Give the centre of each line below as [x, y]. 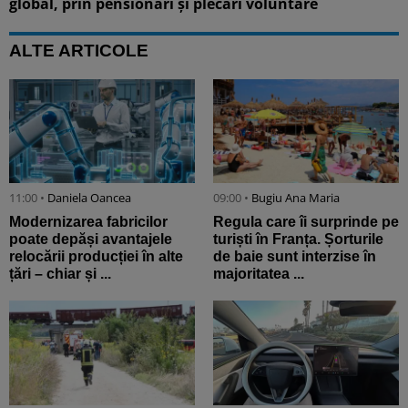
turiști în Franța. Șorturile [298, 240]
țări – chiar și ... [60, 274]
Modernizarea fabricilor [88, 222]
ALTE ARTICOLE [79, 50]
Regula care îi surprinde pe [306, 222]
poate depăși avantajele [91, 240]
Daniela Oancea [89, 198]
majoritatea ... [259, 274]
